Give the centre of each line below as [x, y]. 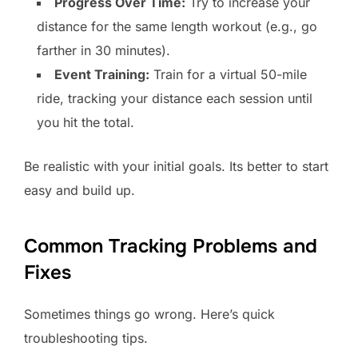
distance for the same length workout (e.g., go [177, 27]
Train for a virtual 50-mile [228, 75]
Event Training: [102, 75]
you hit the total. [86, 123]
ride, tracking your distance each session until [175, 99]
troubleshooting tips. [86, 338]
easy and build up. [80, 191]
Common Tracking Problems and [171, 247]
